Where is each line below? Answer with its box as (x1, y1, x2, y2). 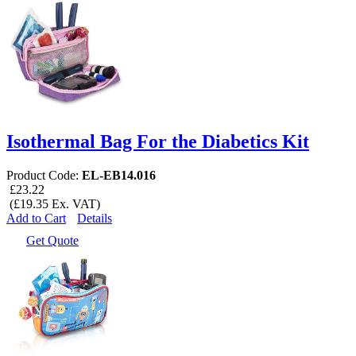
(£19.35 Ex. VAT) (6, 196, 100, 211)
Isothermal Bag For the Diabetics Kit (6, 131, 309, 153)
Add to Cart (6, 211, 66, 225)
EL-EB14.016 (82, 168, 156, 182)
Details (77, 211, 112, 225)
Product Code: (6, 168, 82, 182)
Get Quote (26, 233, 79, 247)
